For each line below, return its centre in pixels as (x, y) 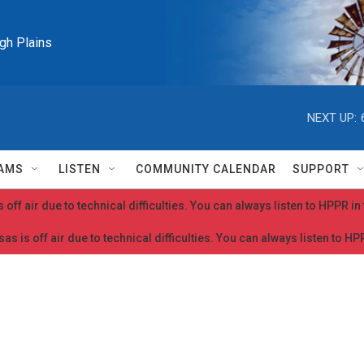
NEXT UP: (332, 117)
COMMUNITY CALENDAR (206, 169)
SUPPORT (321, 169)
